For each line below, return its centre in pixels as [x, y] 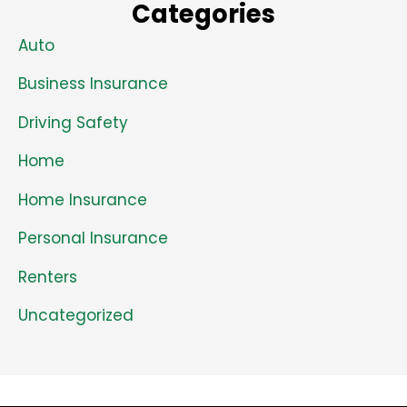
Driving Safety [73, 122]
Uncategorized [76, 316]
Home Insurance [83, 199]
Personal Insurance [93, 238]
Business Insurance [93, 84]
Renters [48, 277]
